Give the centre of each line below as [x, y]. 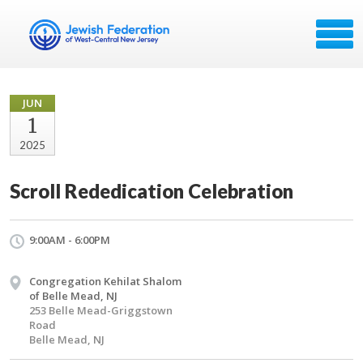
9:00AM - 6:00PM [70, 240]
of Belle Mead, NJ [73, 296]
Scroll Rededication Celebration [152, 191]
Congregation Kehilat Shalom [105, 281]
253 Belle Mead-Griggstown [101, 310]
